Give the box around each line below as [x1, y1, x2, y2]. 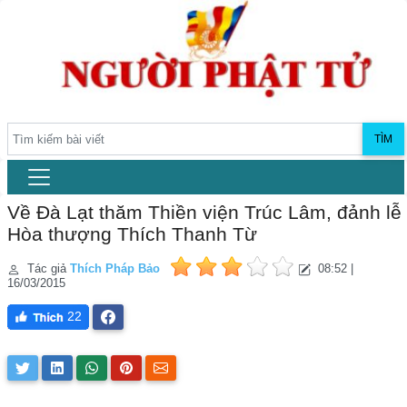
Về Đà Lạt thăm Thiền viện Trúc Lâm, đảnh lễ [7, 202, 402, 223]
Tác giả [24, 262, 70, 276]
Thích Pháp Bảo [70, 262, 160, 276]
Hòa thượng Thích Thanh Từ [7, 223, 257, 245]
